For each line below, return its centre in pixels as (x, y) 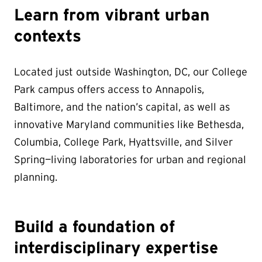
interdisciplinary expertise (116, 247)
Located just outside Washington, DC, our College (131, 72)
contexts (48, 36)
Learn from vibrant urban (112, 15)
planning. (36, 177)
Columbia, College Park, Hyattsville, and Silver (123, 142)
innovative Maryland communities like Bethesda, (129, 124)
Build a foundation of (94, 226)
